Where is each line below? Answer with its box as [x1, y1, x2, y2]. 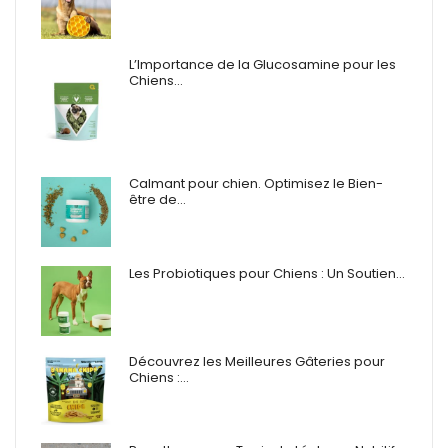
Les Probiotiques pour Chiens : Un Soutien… [129, 264, 405, 284]
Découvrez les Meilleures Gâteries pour [129, 352, 385, 372]
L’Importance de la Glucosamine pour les [129, 55, 396, 75]
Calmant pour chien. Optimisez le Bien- [129, 174, 383, 194]
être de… [129, 190, 186, 210]
